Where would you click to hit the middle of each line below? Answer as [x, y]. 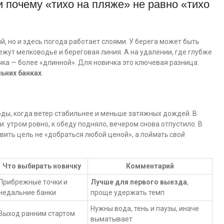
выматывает [111, 219]
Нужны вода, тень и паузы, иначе [145, 208]
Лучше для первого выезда [139, 182]
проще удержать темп [127, 192]
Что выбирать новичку [42, 166]
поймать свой [163, 134]
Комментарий [150, 166]
